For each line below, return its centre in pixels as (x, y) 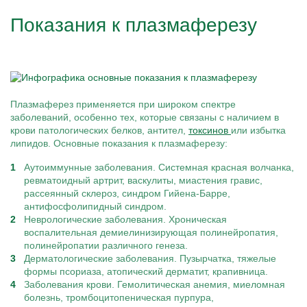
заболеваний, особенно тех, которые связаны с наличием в (145, 117)
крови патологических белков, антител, (99, 130)
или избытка (258, 130)
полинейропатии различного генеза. (106, 245)
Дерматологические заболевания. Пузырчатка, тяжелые (150, 258)
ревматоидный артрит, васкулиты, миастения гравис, (143, 180)
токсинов (210, 130)
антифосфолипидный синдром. (95, 206)
